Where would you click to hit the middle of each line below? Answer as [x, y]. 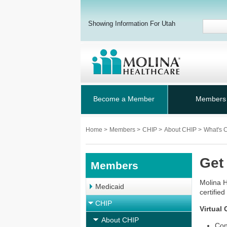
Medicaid [110, 186]
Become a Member [124, 99]
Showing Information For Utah [132, 24]
